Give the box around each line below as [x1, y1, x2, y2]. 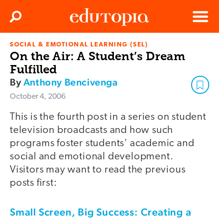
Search [17, 16, 35, 23]
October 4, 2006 [10, 93, 66, 101]
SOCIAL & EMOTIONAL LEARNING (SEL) [10, 42, 148, 48]
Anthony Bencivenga [23, 76, 118, 88]
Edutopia [70, 45, 97, 53]
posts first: [10, 178, 57, 189]
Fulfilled [10, 62, 57, 77]
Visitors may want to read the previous [10, 165, 186, 175]
